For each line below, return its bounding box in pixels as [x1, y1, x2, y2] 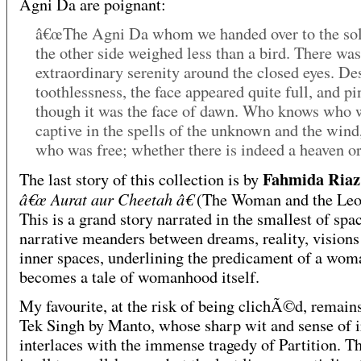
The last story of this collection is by [19, 168, 263, 191]
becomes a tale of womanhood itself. [19, 266, 259, 288]
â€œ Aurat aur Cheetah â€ [19, 188, 193, 210]
